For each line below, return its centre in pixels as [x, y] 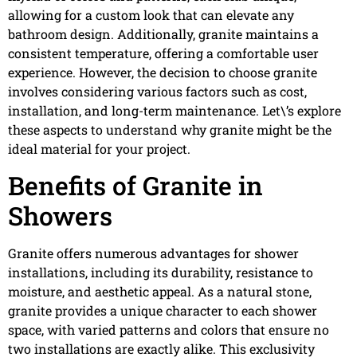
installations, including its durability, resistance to [161, 272]
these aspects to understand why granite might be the [170, 130]
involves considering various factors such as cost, [157, 92]
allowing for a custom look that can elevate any [151, 15]
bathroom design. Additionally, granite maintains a [163, 34]
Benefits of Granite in [135, 185]
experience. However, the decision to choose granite [163, 73]
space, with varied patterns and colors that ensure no [169, 329]
